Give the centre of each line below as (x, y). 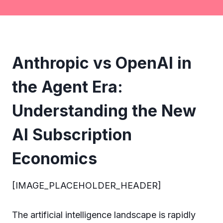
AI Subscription (72, 134)
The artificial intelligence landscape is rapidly (104, 215)
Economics (55, 158)
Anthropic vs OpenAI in (102, 63)
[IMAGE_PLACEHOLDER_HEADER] (87, 185)
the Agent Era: (67, 87)
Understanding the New (104, 111)
